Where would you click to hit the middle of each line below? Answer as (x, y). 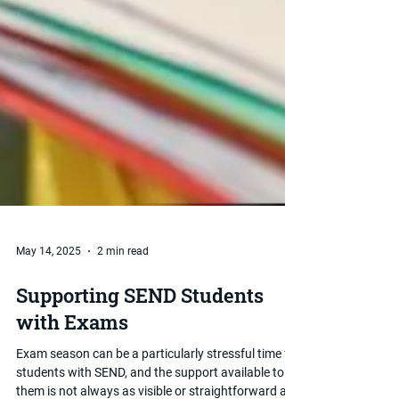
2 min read (123, 315)
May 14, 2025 (49, 315)
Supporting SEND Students (140, 359)
